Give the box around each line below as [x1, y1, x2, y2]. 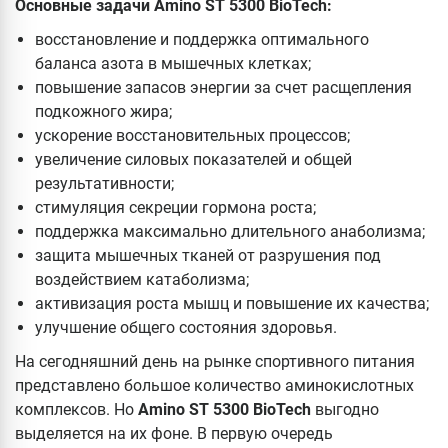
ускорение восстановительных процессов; [35, 125, 350, 145]
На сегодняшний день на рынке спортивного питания [15, 351, 415, 371]
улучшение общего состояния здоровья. [35, 317, 337, 337]
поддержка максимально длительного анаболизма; [35, 221, 425, 241]
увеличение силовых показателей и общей [35, 149, 352, 169]
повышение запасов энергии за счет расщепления [35, 77, 412, 97]
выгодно [315, 399, 379, 419]
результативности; [35, 173, 174, 193]
